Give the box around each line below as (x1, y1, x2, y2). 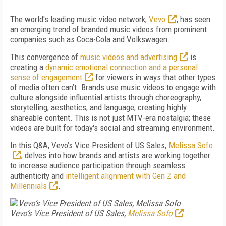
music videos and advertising (80, 52, 177, 62)
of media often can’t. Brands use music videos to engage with (10, 82, 216, 92)
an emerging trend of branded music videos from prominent (10, 24, 207, 34)
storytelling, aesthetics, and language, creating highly (10, 102, 187, 112)
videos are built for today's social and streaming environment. (10, 123, 215, 133)
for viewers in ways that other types (93, 72, 215, 82)
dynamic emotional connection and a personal (45, 62, 198, 72)
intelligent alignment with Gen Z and (66, 171, 186, 181)
